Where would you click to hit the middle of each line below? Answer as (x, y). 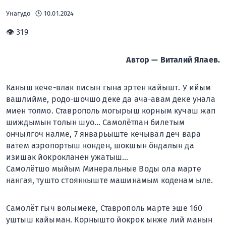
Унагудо (18, 13)
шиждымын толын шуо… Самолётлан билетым (96, 122)
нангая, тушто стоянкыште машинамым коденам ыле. (110, 180)
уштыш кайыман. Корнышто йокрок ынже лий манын (109, 219)
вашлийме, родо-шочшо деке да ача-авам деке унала (111, 99)
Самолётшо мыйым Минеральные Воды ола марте (104, 168)
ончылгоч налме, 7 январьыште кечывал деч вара (104, 134)
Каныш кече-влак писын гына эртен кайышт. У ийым (109, 87)
